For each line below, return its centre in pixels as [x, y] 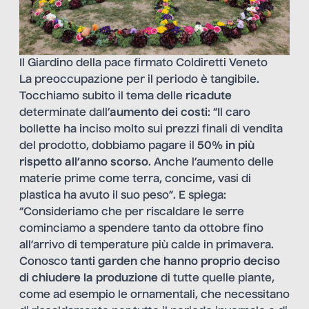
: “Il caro [229, 113]
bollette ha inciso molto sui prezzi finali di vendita [151, 130]
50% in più [226, 147]
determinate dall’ [64, 113]
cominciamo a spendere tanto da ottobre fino [141, 229]
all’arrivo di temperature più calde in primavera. [147, 246]
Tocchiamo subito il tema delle [102, 97]
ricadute [209, 97]
